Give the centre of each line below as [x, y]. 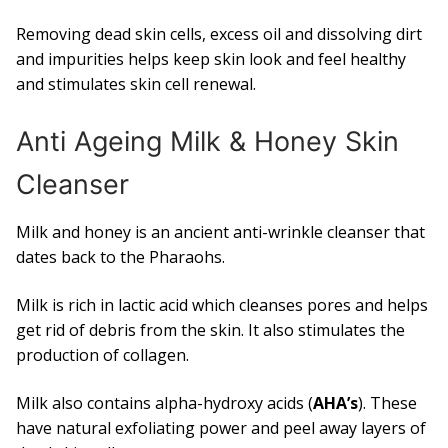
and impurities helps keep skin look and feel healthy [211, 59]
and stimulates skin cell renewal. [136, 84]
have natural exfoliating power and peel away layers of [221, 427]
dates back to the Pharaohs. [120, 257]
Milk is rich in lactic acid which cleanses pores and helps [222, 305]
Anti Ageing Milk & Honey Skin [207, 141]
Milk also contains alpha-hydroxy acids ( [164, 402]
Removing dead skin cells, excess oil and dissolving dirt [219, 34]
